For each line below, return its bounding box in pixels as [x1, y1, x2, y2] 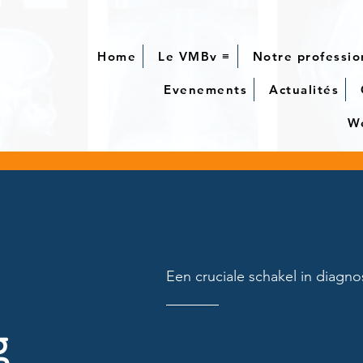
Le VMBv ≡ [158, 49, 231, 64]
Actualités [269, 82, 340, 97]
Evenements [164, 82, 248, 97]
